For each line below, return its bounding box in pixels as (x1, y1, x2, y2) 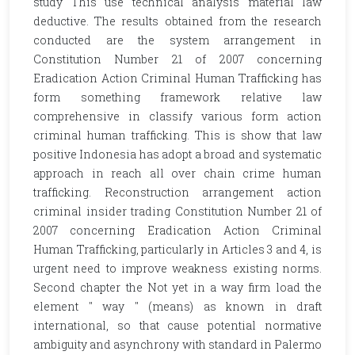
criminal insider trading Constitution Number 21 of (33, 204, 322, 219)
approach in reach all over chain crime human (33, 166, 322, 181)
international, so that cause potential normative (33, 318, 322, 333)
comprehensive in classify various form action (33, 109, 322, 124)
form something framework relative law (33, 90, 322, 105)
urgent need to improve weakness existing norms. (33, 261, 322, 276)
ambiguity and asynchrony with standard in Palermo (33, 337, 322, 352)
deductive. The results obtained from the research (33, 13, 322, 29)
